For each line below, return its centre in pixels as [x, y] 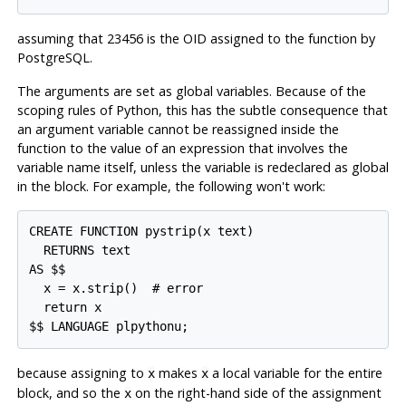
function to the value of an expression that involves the [182, 148]
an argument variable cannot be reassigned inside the [178, 129]
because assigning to [82, 373]
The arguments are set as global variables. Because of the [191, 91]
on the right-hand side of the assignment [256, 393]
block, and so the [70, 393]
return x [66, 308]
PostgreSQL [53, 57]
